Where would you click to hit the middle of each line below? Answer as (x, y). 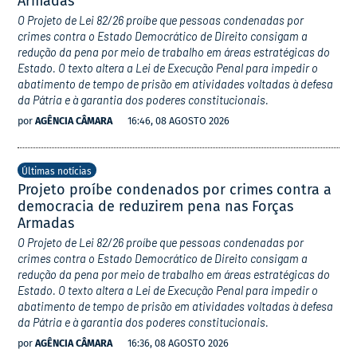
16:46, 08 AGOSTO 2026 (179, 121)
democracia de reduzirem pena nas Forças (156, 206)
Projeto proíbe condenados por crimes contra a (175, 189)
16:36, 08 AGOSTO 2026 (178, 343)
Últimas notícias (57, 171)
